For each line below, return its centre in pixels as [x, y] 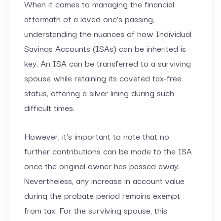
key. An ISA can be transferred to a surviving [107, 63]
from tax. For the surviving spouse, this [95, 210]
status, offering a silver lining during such [99, 92]
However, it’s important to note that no [96, 136]
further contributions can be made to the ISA [108, 150]
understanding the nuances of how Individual [108, 33]
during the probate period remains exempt [102, 195]
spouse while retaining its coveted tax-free [103, 77]
